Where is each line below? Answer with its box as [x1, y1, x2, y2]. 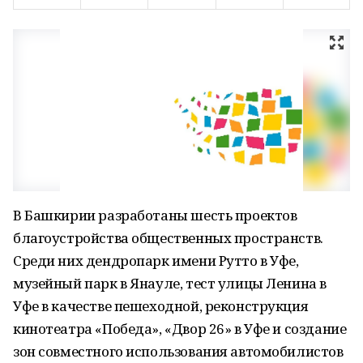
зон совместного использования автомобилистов [13, 342, 344, 361]
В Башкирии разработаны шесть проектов [13, 206, 297, 224]
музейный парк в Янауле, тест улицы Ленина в [13, 274, 327, 293]
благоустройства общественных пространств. [13, 228, 323, 247]
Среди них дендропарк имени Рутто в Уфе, [13, 251, 299, 270]
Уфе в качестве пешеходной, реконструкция [13, 297, 309, 315]
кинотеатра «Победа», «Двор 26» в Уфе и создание [13, 319, 347, 338]
